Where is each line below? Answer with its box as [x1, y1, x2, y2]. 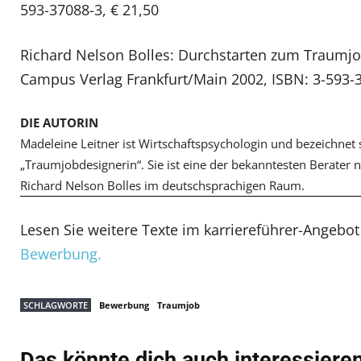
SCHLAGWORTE [23, 299, 88, 311]
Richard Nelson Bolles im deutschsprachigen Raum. [20, 177, 305, 193]
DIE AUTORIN [20, 114, 98, 131]
